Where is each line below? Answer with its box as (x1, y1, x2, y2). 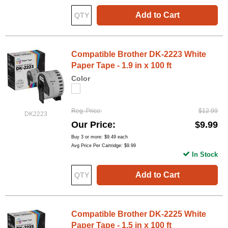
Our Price (71, 119, 112, 130)
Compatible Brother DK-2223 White (71, 49, 206, 59)
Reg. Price (71, 107, 100, 115)
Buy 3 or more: (71, 134, 104, 139)
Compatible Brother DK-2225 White (71, 209, 206, 218)
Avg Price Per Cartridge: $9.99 (71, 142, 136, 148)
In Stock (192, 150, 218, 158)
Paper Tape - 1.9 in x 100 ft (71, 61, 172, 70)
